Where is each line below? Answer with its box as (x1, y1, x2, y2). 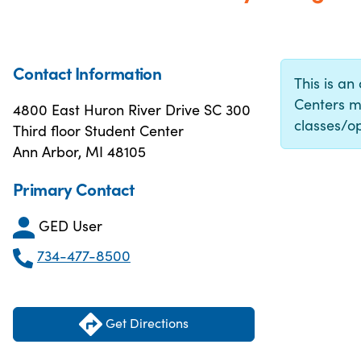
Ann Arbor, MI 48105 (13, 141, 146, 161)
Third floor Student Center (13, 120, 184, 140)
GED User (39, 215, 102, 235)
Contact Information (13, 60, 162, 85)
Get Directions (102, 313, 189, 331)
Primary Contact (13, 176, 135, 201)
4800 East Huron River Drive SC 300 (13, 99, 251, 119)
